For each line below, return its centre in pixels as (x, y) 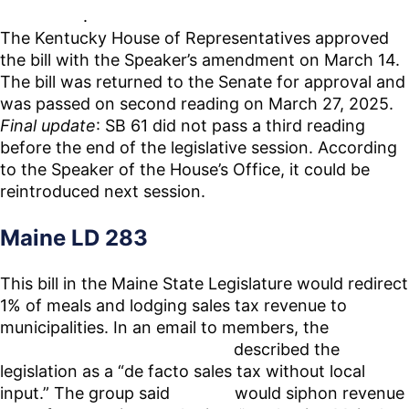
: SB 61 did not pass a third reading (231, 126)
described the (284, 350)
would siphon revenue (317, 393)
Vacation (367, 328)
